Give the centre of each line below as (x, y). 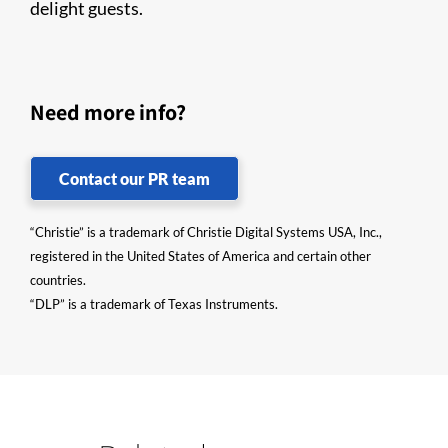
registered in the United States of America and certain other (200, 256)
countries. (58, 280)
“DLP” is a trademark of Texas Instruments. (154, 304)
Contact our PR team (134, 179)
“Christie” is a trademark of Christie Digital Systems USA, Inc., (206, 232)
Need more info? (108, 112)
